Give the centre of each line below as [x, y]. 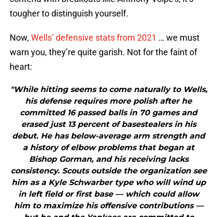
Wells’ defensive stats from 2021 [94, 38]
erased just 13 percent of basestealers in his [108, 124]
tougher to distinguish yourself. [69, 14]
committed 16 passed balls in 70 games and [108, 113]
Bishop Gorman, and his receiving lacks [108, 159]
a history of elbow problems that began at [108, 148]
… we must [178, 38]
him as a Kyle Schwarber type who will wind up [108, 183]
